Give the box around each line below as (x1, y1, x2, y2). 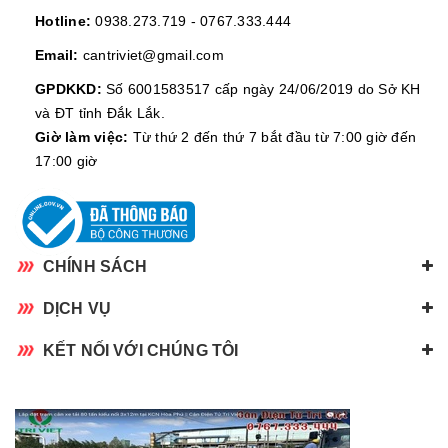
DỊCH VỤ (43, 300, 112, 318)
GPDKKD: (35, 81, 102, 98)
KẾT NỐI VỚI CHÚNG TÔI (43, 342, 239, 360)
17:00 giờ (35, 153, 98, 170)
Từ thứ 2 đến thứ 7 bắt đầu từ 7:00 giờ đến (128, 129, 416, 146)
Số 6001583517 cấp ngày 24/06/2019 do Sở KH (101, 81, 421, 98)
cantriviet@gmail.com (82, 47, 224, 64)
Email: (35, 47, 79, 64)
